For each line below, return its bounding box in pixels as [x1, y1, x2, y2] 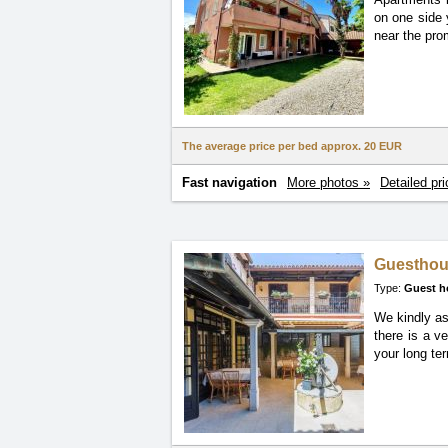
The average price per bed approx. [182, 140, 364, 152]
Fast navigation [182, 175, 277, 191]
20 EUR [364, 140, 402, 152]
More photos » [287, 175, 370, 191]
